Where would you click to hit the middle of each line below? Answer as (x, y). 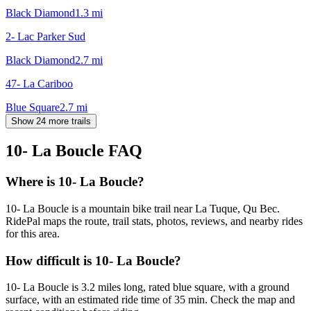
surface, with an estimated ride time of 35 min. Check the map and (150, 300)
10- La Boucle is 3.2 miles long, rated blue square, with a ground (148, 287)
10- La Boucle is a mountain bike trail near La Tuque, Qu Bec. (143, 209)
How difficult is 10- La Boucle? (93, 260)
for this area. (33, 234)
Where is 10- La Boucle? (75, 182)
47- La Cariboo (39, 83)
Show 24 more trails (51, 121)
